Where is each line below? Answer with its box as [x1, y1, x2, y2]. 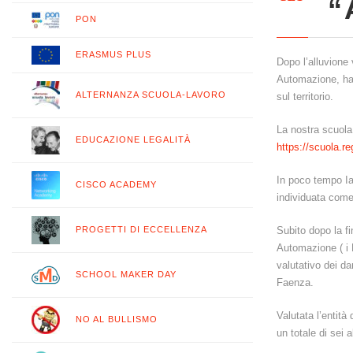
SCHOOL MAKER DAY [76, 269, 176, 279]
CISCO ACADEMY [76, 179, 157, 189]
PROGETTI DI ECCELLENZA [76, 224, 207, 234]
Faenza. [277, 277, 317, 288]
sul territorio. [277, 91, 336, 102]
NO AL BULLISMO [76, 314, 158, 324]
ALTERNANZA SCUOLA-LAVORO [76, 89, 226, 99]
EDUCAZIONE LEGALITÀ [76, 134, 191, 144]
